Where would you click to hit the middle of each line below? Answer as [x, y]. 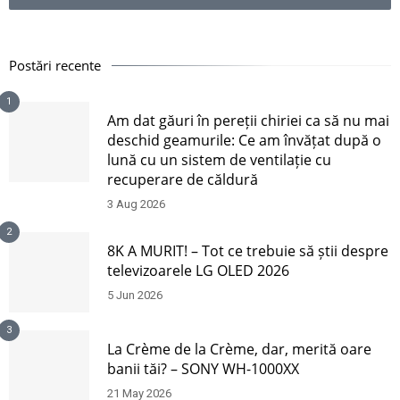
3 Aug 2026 [136, 204]
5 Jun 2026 [135, 295]
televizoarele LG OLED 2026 [198, 270]
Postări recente [55, 65]
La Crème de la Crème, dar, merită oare [239, 349]
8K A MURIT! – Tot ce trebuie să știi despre [248, 250]
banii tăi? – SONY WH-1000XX [203, 368]
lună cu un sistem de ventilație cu [219, 159]
